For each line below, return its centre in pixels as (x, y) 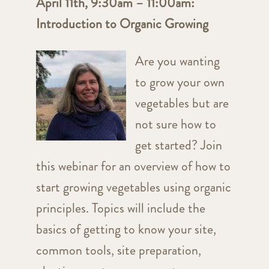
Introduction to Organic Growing (122, 24)
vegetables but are (182, 103)
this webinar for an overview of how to (133, 166)
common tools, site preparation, (118, 250)
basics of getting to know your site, (126, 229)
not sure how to (175, 124)
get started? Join (178, 145)
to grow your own (180, 82)
